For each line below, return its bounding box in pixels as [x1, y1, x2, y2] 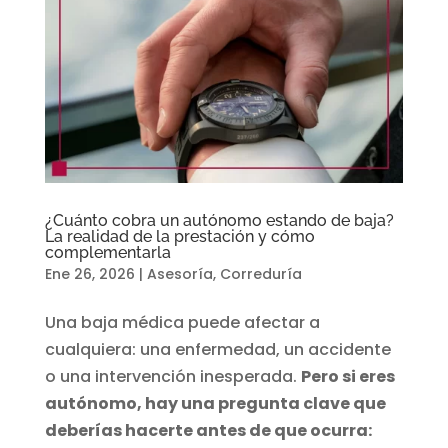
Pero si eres [300, 365, 395, 389]
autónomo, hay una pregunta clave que [44, 392, 386, 416]
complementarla [44, 243, 171, 263]
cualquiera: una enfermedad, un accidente [44, 338, 391, 362]
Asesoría [146, 264, 213, 285]
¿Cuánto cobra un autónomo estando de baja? [44, 211, 394, 231]
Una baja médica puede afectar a [44, 311, 320, 335]
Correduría [219, 264, 302, 285]
